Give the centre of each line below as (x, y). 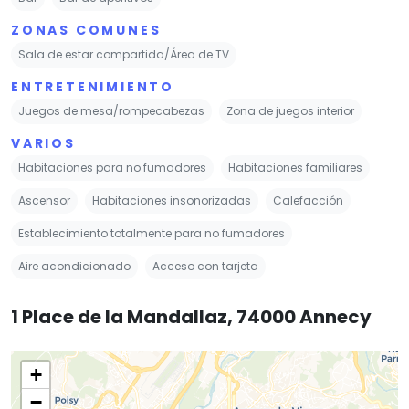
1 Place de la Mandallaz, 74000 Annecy (191, 316)
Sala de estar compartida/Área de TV (124, 54)
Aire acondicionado (74, 266)
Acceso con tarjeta (205, 266)
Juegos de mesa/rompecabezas (111, 110)
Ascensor (44, 200)
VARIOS (43, 143)
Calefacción (308, 200)
